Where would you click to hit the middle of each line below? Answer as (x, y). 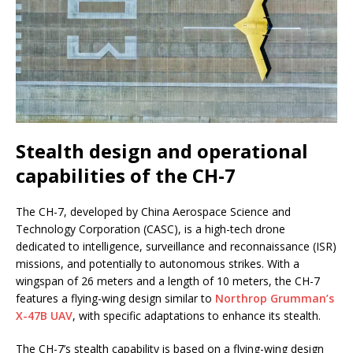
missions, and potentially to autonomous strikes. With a (158, 263)
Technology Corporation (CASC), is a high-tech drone (150, 229)
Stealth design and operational (162, 150)
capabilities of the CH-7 (126, 175)
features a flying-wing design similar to (115, 298)
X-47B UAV (44, 315)
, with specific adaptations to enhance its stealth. (197, 315)
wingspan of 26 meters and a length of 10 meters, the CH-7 (168, 281)
